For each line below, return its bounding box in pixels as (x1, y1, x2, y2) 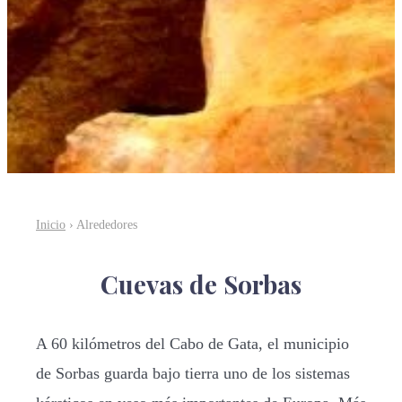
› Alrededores (66, 216, 137, 232)
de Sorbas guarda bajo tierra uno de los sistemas (36, 363, 350, 382)
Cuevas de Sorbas (100, 267, 301, 301)
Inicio (36, 216, 66, 232)
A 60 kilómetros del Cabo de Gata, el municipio (36, 334, 349, 353)
